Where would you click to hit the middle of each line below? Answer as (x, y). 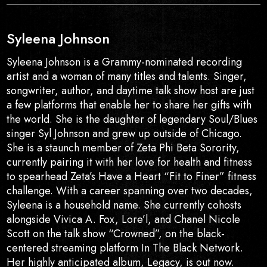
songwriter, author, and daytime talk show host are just (131, 91)
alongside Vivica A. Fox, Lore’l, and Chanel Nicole (124, 220)
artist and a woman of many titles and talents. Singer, (127, 77)
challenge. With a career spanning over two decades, (130, 191)
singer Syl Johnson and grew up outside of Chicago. (125, 134)
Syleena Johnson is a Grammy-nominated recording (125, 62)
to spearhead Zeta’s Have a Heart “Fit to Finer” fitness (132, 177)
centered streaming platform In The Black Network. (125, 248)
